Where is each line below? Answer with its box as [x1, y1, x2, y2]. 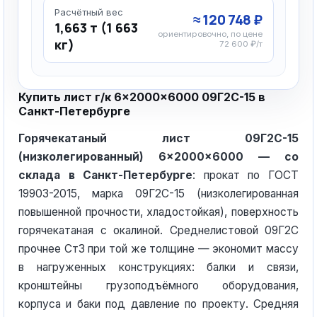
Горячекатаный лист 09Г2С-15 [18, 132, 299, 145]
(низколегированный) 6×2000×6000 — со [18, 150, 299, 163]
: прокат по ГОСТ [192, 168, 299, 182]
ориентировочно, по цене [158, 29, 263, 39]
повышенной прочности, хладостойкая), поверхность [18, 205, 299, 219]
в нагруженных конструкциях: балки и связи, [18, 260, 299, 274]
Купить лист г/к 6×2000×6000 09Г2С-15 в [18, 90, 265, 104]
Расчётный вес [54, 6, 123, 18]
